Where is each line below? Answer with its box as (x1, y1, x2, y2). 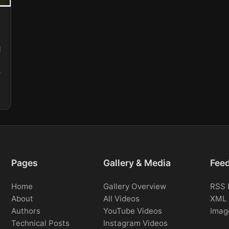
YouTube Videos (103, 206, 162, 216)
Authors (11, 206, 41, 216)
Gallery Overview (103, 181, 166, 192)
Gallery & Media (103, 157, 171, 169)
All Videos (103, 194, 140, 204)
